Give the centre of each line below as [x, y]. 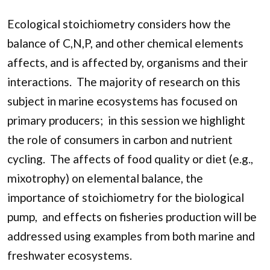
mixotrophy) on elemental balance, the [105, 178]
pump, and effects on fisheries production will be [132, 216]
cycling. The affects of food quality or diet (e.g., [130, 159]
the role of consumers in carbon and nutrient [120, 139]
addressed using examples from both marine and [131, 236]
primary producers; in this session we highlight [126, 120]
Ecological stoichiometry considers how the [119, 24]
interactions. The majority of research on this [124, 81]
